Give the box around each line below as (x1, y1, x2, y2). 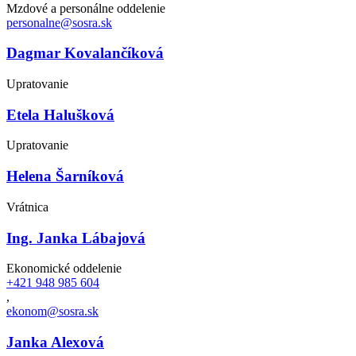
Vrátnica (6, 199, 48, 214)
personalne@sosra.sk (6, 15, 112, 29)
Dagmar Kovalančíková (6, 44, 164, 62)
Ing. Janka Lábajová (6, 229, 145, 246)
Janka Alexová (6, 334, 104, 351)
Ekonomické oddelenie (6, 261, 122, 276)
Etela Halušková (6, 106, 114, 123)
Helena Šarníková (6, 168, 124, 185)
